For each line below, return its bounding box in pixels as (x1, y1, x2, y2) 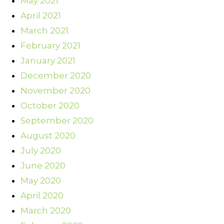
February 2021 (20, 40, 80, 51)
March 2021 (20, 25, 68, 36)
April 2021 (20, 10, 61, 21)
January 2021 (20, 55, 75, 66)
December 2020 (20, 70, 91, 81)
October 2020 (20, 100, 79, 111)
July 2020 (20, 145, 61, 156)
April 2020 (20, 190, 63, 201)
